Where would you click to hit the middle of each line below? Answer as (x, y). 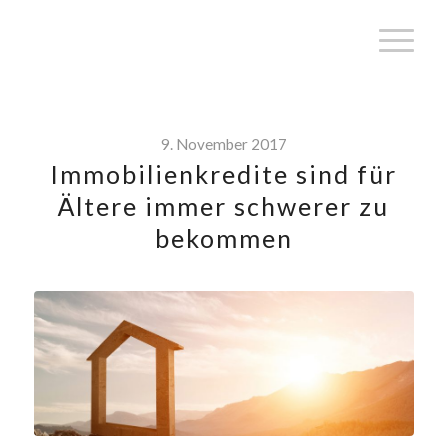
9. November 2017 (223, 144)
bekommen (223, 238)
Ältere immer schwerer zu (224, 206)
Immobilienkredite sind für (224, 174)
